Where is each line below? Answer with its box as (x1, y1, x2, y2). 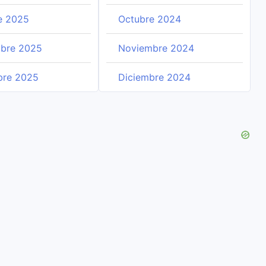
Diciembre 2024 (118, 71, 191, 83)
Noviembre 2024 (118, 42, 194, 54)
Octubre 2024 (118, 13, 181, 25)
